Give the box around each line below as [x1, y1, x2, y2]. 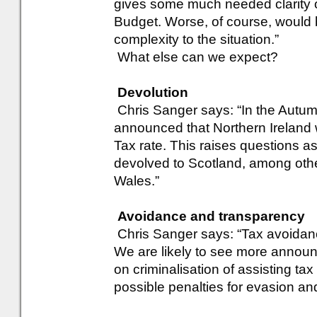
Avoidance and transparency [117, 209, 305, 224]
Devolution [117, 85, 188, 100]
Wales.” [114, 173, 159, 188]
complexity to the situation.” [114, 32, 279, 47]
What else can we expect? [114, 50, 278, 64]
